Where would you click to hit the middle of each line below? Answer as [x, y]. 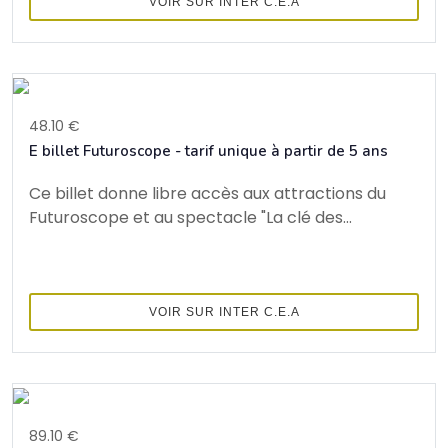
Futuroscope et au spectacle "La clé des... [190, 217]
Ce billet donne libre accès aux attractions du [207, 193]
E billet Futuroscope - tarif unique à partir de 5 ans [208, 150]
